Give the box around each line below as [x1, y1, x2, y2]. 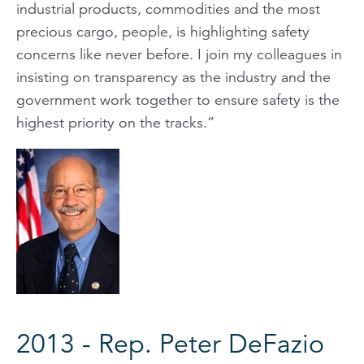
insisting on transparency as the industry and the [16, 67, 331, 86]
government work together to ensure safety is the [16, 90, 340, 109]
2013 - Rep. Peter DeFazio [16, 327, 324, 360]
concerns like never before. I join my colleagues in [16, 45, 342, 63]
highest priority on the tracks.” [16, 113, 214, 132]
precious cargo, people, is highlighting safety [16, 22, 310, 41]
